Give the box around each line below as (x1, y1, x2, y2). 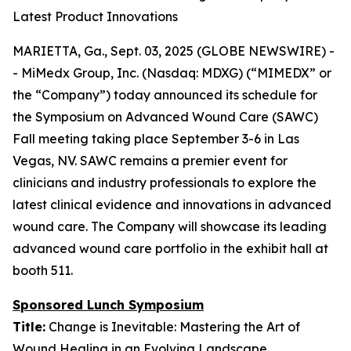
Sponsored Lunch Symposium (13, 297, 204, 313)
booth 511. (13, 262, 73, 278)
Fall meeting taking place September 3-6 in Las (13, 131, 299, 147)
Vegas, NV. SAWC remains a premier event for (13, 153, 288, 168)
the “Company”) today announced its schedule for (13, 87, 317, 103)
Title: (13, 319, 45, 335)
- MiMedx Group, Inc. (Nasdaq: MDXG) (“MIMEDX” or (13, 65, 331, 81)
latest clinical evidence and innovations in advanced (13, 197, 331, 212)
